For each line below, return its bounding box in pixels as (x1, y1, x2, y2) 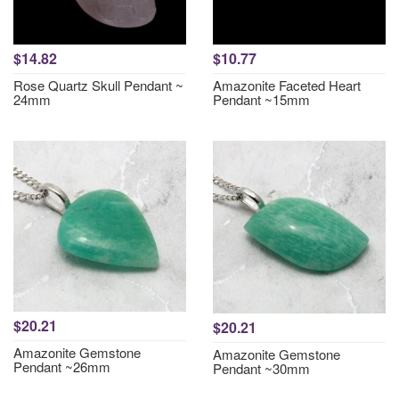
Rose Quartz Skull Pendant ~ (13, 76, 183, 94)
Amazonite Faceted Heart (213, 76, 361, 94)
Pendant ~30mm (213, 359, 310, 378)
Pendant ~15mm (213, 90, 310, 109)
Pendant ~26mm (13, 357, 110, 377)
